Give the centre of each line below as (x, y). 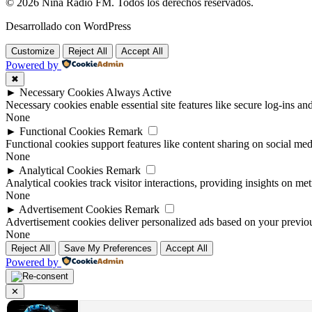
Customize (33, 52)
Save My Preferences (108, 249)
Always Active (139, 93)
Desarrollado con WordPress (68, 26)
